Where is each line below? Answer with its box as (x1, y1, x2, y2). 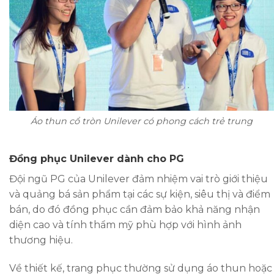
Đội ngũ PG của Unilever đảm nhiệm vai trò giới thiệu (9, 173, 268, 185)
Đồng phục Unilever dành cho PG (9, 153, 184, 165)
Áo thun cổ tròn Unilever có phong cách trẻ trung (31, 115, 253, 127)
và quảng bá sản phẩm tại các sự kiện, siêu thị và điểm (9, 188, 270, 201)
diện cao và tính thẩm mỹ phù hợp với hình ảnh (9, 219, 242, 231)
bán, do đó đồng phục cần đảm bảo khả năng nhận (9, 204, 260, 216)
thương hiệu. (9, 234, 73, 246)
